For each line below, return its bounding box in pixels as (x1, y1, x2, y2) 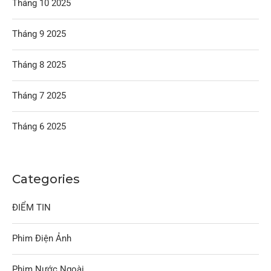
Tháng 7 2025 (12, 90, 66, 101)
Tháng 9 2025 (12, 28, 66, 39)
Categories (12, 172, 80, 186)
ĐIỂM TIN (12, 202, 51, 213)
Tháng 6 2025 (12, 121, 66, 132)
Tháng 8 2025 (12, 59, 66, 70)
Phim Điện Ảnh (12, 233, 71, 244)
